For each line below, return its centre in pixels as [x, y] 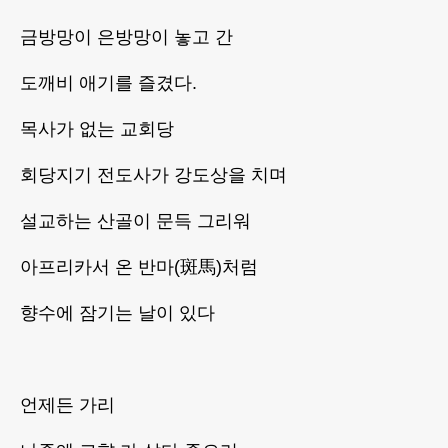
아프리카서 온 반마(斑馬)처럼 [139, 267]
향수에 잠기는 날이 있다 [117, 313]
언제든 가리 [67, 405]
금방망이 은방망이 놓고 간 [126, 37]
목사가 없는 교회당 [97, 129]
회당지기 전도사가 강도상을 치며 [153, 175]
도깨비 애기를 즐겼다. [108, 83]
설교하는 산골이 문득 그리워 [135, 221]
